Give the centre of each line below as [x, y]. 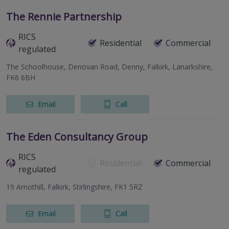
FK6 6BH [21, 78]
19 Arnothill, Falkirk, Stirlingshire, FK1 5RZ [74, 187]
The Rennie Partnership [64, 17]
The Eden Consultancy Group [77, 137]
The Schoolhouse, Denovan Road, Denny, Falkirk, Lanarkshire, [109, 67]
